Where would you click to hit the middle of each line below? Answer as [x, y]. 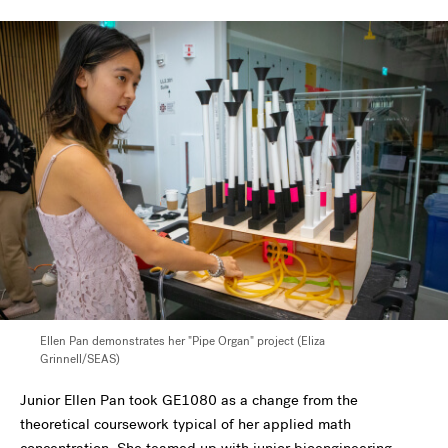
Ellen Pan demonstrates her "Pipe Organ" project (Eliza [182, 341]
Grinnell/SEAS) [80, 359]
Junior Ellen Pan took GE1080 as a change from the [189, 400]
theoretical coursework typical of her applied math [185, 424]
